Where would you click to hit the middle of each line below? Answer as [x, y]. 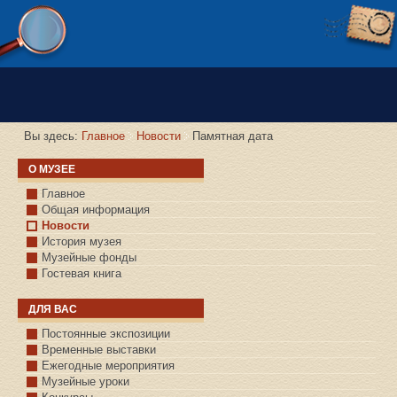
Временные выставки [99, 350]
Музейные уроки [86, 382]
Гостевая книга [82, 274]
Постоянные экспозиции [106, 334]
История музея [82, 242]
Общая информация [96, 210]
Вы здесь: [53, 136]
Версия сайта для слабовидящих [137, 53]
